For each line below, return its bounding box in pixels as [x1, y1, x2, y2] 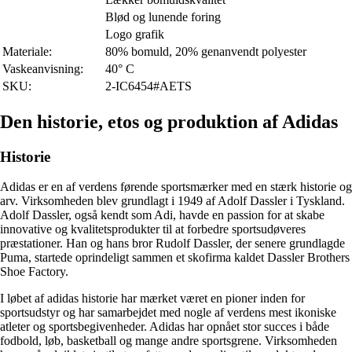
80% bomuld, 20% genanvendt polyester [105, 44, 306, 58]
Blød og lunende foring [105, 9, 221, 24]
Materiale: [2, 44, 52, 58]
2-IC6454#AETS [105, 79, 192, 93]
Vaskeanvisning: [2, 61, 83, 75]
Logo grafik [105, 27, 164, 41]
